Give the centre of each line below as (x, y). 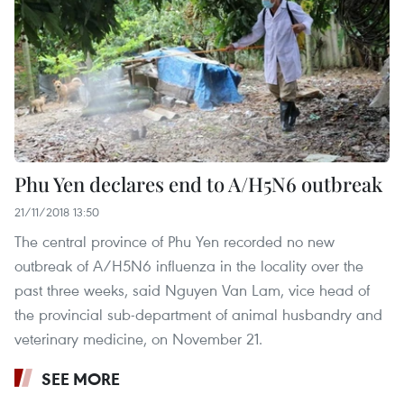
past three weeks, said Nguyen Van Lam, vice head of (192, 290)
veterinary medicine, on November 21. (138, 339)
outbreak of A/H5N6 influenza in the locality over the (189, 266)
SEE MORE (81, 379)
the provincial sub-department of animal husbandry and (198, 315)
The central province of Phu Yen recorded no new (174, 242)
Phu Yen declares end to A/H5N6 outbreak (198, 184)
